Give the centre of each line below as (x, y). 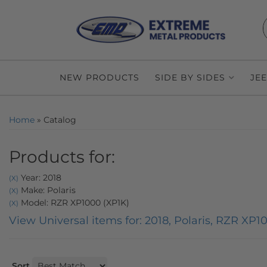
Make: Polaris (47, 190)
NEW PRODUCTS (100, 77)
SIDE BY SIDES (190, 77)
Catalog (60, 120)
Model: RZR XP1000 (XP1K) (74, 203)
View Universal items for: (77, 221)
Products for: (62, 157)
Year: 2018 (40, 178)
